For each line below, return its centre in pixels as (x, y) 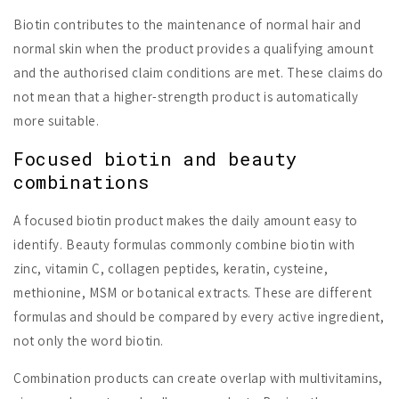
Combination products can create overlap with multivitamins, (198, 378)
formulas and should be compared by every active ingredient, (199, 316)
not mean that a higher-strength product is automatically (186, 96)
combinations (81, 182)
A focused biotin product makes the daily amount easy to (186, 220)
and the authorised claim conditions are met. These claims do (199, 72)
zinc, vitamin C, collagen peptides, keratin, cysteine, (171, 268)
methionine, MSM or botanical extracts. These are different (193, 292)
